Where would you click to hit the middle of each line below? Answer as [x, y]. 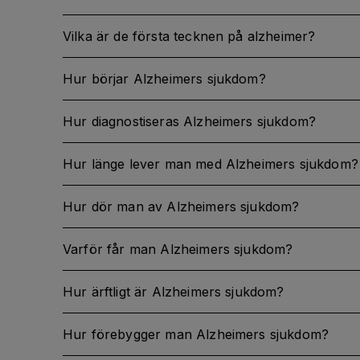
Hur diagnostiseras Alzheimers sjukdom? [190, 121]
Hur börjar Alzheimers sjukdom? [164, 79]
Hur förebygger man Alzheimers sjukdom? [196, 334]
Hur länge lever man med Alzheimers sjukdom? [211, 164]
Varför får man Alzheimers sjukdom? [178, 249]
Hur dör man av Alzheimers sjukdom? [181, 207]
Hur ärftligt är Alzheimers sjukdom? [174, 292]
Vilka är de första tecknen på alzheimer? [189, 36]
